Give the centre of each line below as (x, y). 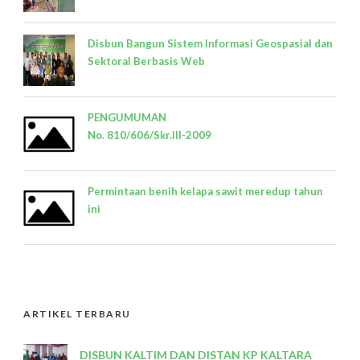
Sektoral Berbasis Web (146, 61)
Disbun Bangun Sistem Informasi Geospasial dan (210, 43)
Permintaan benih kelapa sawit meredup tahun (205, 191)
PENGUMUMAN (127, 117)
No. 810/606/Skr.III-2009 (149, 135)
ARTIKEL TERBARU (77, 313)
